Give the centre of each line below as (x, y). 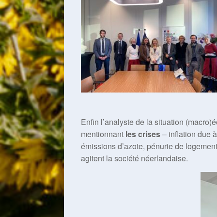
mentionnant (102, 134)
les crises (142, 134)
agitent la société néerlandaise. (134, 158)
